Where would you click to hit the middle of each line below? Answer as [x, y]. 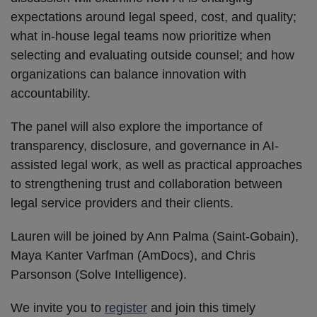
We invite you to [58, 308]
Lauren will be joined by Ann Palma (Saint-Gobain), [155, 236]
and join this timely [201, 308]
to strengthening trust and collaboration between [146, 184]
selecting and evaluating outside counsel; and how [152, 55]
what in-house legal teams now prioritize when [141, 36]
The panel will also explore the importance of [137, 127]
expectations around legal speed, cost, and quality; [154, 17]
